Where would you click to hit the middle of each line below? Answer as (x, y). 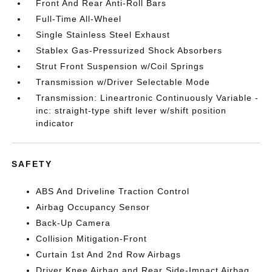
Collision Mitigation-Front (92, 239)
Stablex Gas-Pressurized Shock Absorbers (129, 50)
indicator (55, 123)
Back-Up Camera (73, 223)
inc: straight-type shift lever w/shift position (131, 110)
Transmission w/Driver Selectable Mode (123, 82)
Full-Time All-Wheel (79, 19)
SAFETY (32, 164)
